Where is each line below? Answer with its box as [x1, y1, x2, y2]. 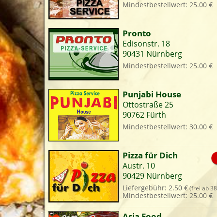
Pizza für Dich [123, 149, 178, 161]
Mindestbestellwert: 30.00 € [123, 122, 213, 131]
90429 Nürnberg [123, 170, 182, 181]
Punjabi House [123, 88, 181, 100]
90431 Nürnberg [123, 48, 182, 59]
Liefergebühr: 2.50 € [123, 183, 188, 192]
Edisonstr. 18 [123, 38, 170, 49]
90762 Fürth [123, 109, 166, 120]
